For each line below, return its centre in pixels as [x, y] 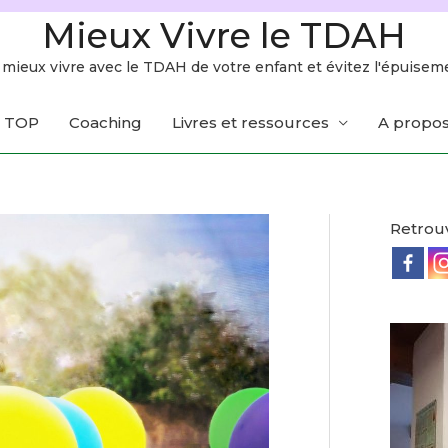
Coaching [105, 122]
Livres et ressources [250, 122]
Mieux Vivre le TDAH [224, 35]
